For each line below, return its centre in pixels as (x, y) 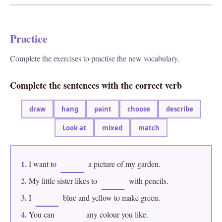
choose (139, 109)
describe (179, 109)
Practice (29, 38)
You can (42, 214)
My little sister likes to (63, 181)
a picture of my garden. (123, 164)
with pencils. (148, 181)
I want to (43, 164)
